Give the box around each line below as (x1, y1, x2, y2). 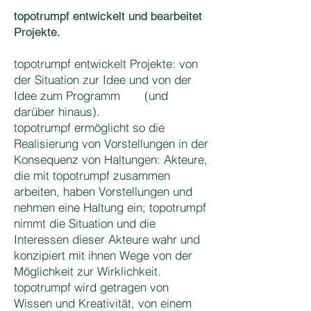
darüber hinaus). (14, 104, 100, 119)
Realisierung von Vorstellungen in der (14, 136, 208, 151)
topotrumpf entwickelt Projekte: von (14, 56, 198, 71)
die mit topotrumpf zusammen (14, 168, 170, 183)
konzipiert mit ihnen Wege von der (14, 248, 192, 262)
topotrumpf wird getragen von (14, 280, 169, 294)
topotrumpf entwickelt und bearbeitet (14, 9, 202, 23)
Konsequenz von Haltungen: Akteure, (14, 152, 208, 167)
